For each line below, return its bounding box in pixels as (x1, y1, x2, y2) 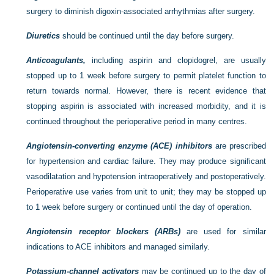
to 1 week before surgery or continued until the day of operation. (26, 202, 253, 212)
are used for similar (180, 226, 266, 236)
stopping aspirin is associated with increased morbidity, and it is (26, 101, 266, 111)
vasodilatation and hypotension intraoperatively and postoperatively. (26, 171, 266, 181)
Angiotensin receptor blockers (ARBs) (26, 226, 180, 236)
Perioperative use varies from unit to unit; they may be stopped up (26, 187, 266, 196)
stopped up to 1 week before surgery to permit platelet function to (26, 70, 266, 80)
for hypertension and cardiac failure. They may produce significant (26, 156, 266, 166)
